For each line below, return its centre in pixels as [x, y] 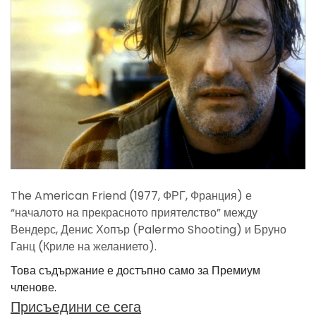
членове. [34, 287]
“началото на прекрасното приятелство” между [134, 212]
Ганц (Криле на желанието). [84, 246]
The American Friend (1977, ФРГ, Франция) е [131, 195]
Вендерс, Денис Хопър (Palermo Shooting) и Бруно [148, 229]
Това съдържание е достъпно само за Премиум [135, 270]
